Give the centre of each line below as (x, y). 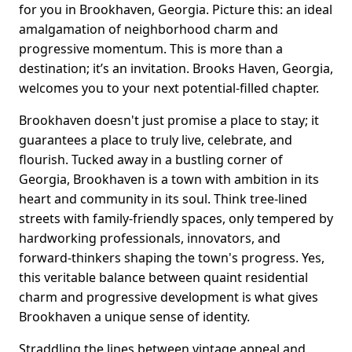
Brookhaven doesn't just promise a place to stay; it (169, 121)
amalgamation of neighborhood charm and (148, 29)
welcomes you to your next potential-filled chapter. (169, 88)
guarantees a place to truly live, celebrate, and (156, 140)
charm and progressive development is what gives (169, 297)
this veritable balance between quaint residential (163, 278)
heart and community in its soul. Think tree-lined (163, 199)
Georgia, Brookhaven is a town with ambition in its (169, 180)
